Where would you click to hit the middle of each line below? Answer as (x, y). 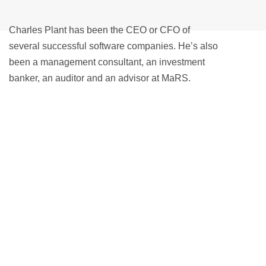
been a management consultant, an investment (107, 62)
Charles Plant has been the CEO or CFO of (99, 30)
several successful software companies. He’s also (113, 46)
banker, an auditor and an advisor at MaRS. (100, 78)
